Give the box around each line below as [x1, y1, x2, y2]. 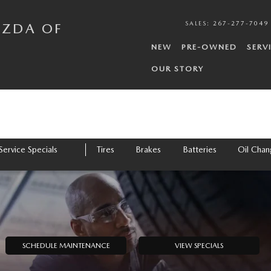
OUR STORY [151, 64, 204, 73]
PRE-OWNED [181, 42, 238, 51]
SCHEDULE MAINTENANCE [22, 241, 110, 250]
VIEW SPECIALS [175, 241, 223, 250]
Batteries [182, 144, 217, 154]
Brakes [135, 144, 162, 154]
